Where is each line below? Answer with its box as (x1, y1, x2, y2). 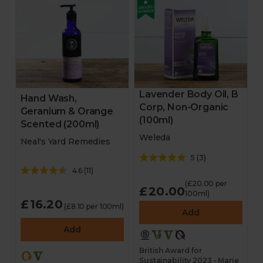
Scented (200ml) (20, 119, 100, 130)
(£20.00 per (185, 179, 227, 188)
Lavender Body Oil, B (139, 89, 238, 100)
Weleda (139, 132, 171, 143)
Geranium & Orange (20, 106, 113, 117)
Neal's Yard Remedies (20, 136, 110, 147)
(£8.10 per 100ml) (64, 201, 124, 211)
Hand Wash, (20, 93, 77, 104)
